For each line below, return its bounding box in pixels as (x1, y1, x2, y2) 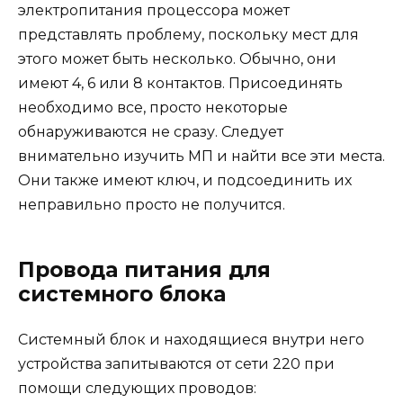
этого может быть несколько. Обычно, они (18, 49, 336, 67)
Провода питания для (18, 256, 271, 282)
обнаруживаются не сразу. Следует (18, 122, 283, 140)
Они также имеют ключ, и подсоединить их (18, 171, 352, 189)
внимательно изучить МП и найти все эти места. (18, 147, 385, 165)
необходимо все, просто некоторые (18, 98, 288, 116)
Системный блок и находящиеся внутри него (18, 330, 364, 348)
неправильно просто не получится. (18, 195, 285, 213)
